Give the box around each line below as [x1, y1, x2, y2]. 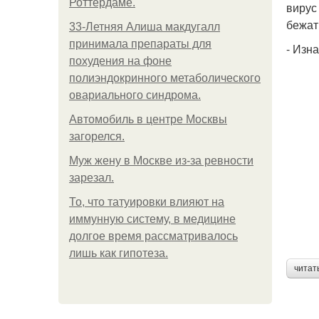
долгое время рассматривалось [69, 230, 238, 242]
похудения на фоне [69, 55, 172, 67]
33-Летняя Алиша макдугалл [69, 21, 220, 33]
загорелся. [69, 130, 125, 142]
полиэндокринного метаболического [69, 72, 261, 84]
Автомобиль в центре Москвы [69, 113, 227, 125]
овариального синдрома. [69, 89, 201, 101]
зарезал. [69, 172, 114, 184]
